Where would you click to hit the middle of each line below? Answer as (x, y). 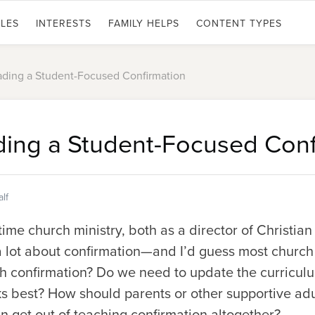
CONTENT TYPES (239, 24)
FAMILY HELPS (144, 24)
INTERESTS (64, 24)
